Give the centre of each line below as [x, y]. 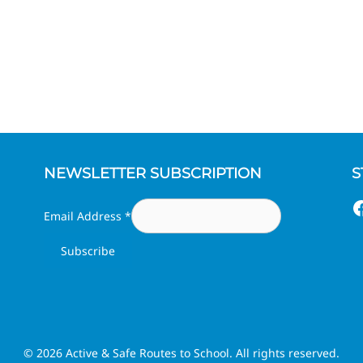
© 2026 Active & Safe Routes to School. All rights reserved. [181, 353]
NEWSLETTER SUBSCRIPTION [152, 173]
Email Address [84, 216]
